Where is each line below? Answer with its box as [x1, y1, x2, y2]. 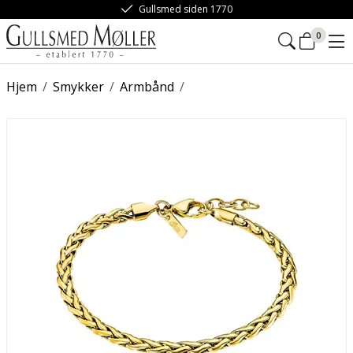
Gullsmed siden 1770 [138, 2, 232, 16]
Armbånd [120, 78, 174, 95]
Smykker [53, 78, 104, 95]
